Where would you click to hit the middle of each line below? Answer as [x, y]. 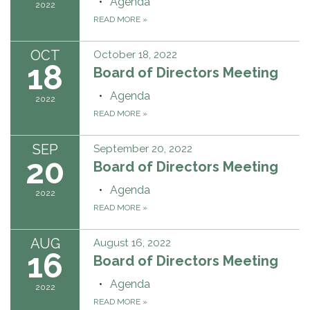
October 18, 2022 [135, 54]
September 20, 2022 [143, 148]
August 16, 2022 [132, 243]
